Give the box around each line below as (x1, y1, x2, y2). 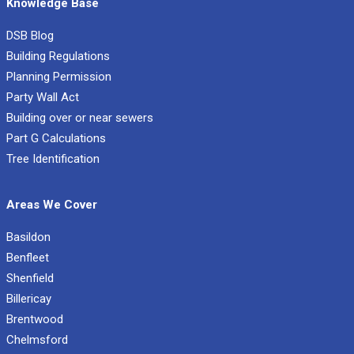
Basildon (6, 230, 51, 245)
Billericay (6, 292, 51, 307)
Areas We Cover (6, 198, 97, 213)
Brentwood (6, 312, 63, 327)
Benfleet (6, 250, 49, 265)
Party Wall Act (6, 90, 79, 105)
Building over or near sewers (6, 111, 153, 126)
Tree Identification (6, 152, 100, 167)
